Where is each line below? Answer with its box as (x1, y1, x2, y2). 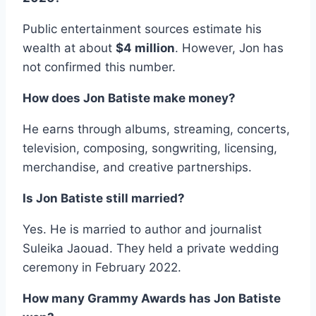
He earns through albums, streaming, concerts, (23, 122, 290, 137)
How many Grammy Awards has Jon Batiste (23, 291, 281, 306)
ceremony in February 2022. (23, 260, 181, 275)
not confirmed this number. (23, 60, 176, 75)
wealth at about (23, 41, 116, 56)
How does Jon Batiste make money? (23, 91, 236, 106)
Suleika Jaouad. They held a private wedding (23, 241, 279, 256)
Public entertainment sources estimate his (23, 22, 262, 37)
